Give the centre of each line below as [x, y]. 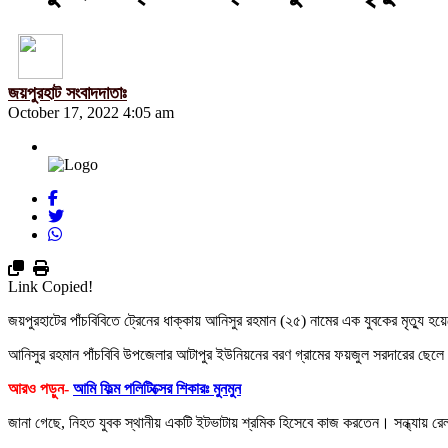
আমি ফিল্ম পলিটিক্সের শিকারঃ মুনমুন [157, 388]
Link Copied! [50, 286]
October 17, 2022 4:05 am [91, 112]
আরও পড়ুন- [40, 388]
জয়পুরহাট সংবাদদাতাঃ [67, 92]
